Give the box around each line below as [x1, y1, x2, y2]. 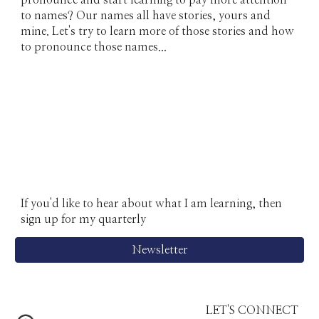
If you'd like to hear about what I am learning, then [21, 198, 283, 209]
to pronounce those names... [21, 41, 170, 53]
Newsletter [131, 244, 188, 256]
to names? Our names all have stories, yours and [21, 10, 271, 21]
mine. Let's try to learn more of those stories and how [21, 26, 295, 37]
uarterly [105, 214, 147, 225]
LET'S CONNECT [205, 305, 298, 316]
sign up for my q [21, 214, 105, 225]
